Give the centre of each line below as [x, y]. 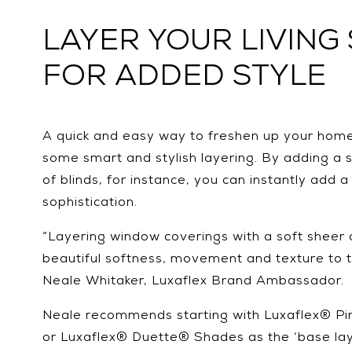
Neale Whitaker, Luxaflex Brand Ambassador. [193, 282]
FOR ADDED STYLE [184, 79]
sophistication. [90, 203]
